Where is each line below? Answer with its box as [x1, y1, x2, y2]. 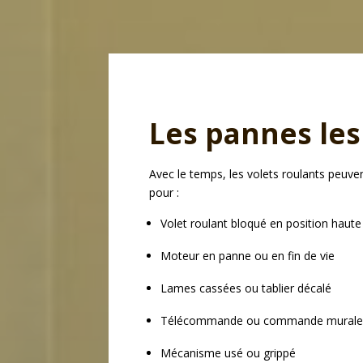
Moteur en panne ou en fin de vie [160, 247, 335, 263]
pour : [149, 184, 180, 200]
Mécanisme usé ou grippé [160, 344, 297, 361]
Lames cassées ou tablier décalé [160, 280, 332, 296]
